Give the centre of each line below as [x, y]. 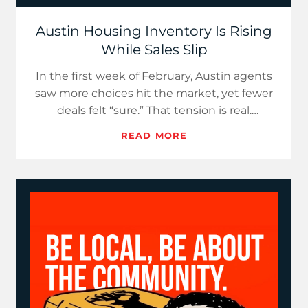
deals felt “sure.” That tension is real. [154, 110]
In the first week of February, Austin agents [154, 76]
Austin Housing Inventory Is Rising [154, 31]
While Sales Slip [154, 49]
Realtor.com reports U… [154, 128]
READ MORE [154, 135]
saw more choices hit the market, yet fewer [154, 93]
